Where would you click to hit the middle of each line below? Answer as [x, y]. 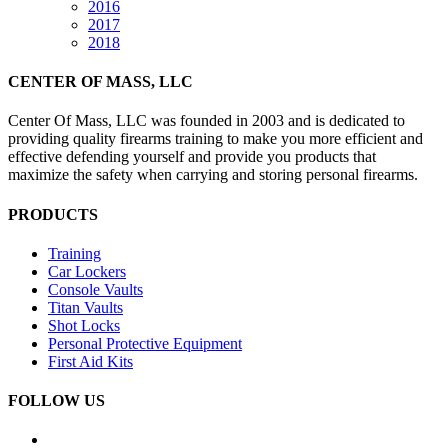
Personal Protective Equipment [145, 343]
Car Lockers [87, 271]
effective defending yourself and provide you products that [192, 157]
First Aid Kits [90, 361]
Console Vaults [95, 289]
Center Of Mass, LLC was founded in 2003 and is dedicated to [206, 121]
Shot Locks [84, 325]
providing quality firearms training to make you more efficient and [215, 139]
